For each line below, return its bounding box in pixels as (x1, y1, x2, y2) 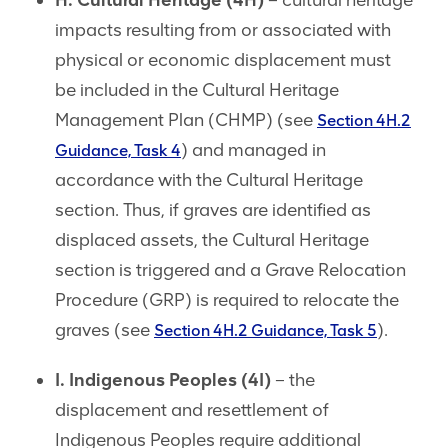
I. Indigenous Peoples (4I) (55, 369, 271, 392)
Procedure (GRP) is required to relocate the (55, 289, 399, 312)
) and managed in (181, 139, 326, 162)
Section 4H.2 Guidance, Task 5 (154, 321, 377, 341)
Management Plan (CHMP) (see (55, 109, 317, 132)
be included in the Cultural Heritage (55, 79, 339, 102)
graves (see (55, 319, 154, 342)
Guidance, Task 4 (55, 141, 181, 161)
